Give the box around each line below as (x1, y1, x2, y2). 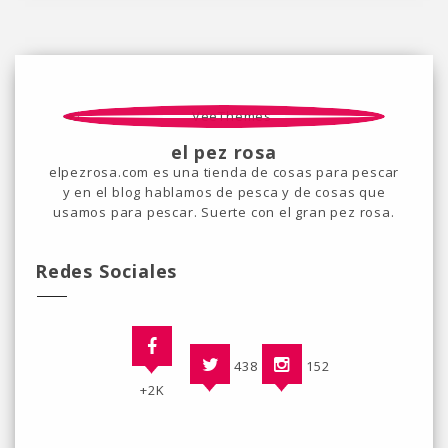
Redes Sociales (35, 259, 178, 284)
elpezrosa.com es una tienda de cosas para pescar (48, 163, 400, 182)
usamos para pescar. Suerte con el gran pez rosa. (53, 203, 395, 222)
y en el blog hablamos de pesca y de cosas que (62, 183, 386, 202)
